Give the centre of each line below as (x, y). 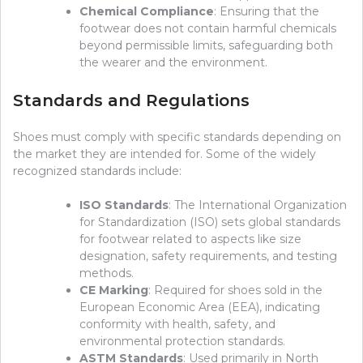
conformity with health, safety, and (177, 325)
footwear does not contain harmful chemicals (208, 29)
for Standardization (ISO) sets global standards (210, 222)
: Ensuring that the (267, 12)
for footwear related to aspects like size (190, 239)
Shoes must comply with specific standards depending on (177, 137)
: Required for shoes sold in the (235, 290)
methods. (107, 273)
